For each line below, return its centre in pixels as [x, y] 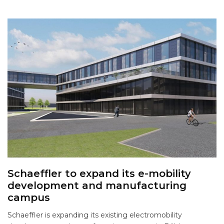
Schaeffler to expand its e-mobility [99, 174]
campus [29, 198]
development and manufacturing [97, 186]
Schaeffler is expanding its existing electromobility [95, 215]
